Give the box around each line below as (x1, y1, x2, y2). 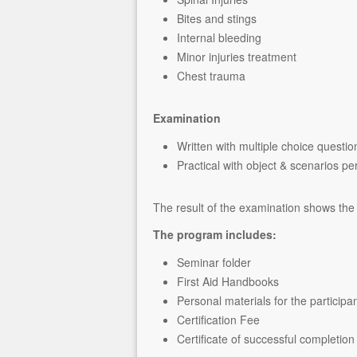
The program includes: (153, 226, 277, 242)
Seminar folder (177, 254, 251, 270)
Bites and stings (177, 10, 257, 26)
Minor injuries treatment (177, 49, 296, 65)
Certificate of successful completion (177, 331, 355, 347)
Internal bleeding (177, 29, 261, 45)
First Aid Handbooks (177, 273, 279, 289)
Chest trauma (177, 68, 245, 84)
